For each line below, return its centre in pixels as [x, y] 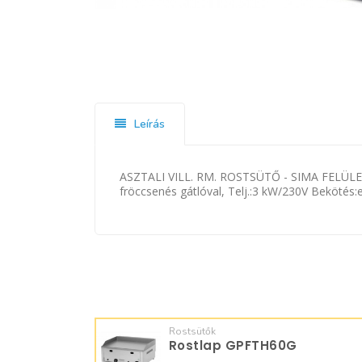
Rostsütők [192, 331]
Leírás [148, 124]
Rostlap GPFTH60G [233, 345]
